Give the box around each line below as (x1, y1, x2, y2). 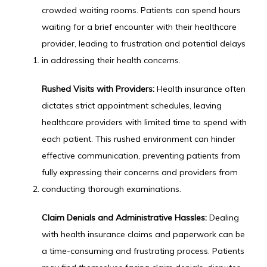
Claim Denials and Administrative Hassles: (42, 212, 207, 223)
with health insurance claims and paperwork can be (42, 229, 245, 240)
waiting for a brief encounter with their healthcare (42, 21, 237, 32)
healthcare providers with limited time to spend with (42, 117, 247, 128)
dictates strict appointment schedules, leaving (42, 100, 222, 111)
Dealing (207, 212, 239, 223)
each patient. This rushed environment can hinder (42, 133, 235, 144)
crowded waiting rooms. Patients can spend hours (42, 5, 241, 15)
